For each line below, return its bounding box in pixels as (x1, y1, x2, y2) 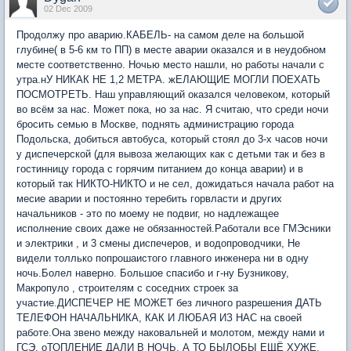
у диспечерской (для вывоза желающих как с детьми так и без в (16, 148, 325, 160)
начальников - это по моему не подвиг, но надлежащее (16, 208, 279, 219)
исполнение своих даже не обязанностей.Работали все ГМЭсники (16, 223, 331, 234)
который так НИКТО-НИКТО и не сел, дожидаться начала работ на (16, 178, 334, 190)
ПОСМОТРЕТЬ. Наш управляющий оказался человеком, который (16, 89, 330, 100)
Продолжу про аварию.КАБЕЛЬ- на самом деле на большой (16, 29, 304, 41)
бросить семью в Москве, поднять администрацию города (16, 118, 294, 130)
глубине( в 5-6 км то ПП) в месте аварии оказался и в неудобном (16, 44, 326, 56)
